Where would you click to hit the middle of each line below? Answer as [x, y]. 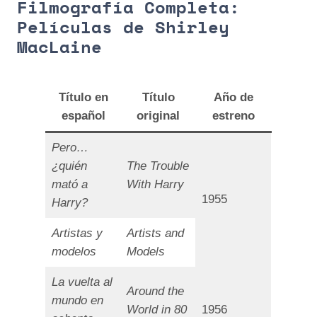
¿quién [70, 166]
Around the [156, 292]
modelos [74, 252]
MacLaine [59, 47]
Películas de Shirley [123, 28]
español [83, 116]
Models [146, 252]
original [158, 116]
